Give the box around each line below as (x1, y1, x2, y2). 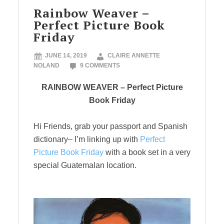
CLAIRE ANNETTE (107, 52, 160, 59)
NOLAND (33, 62, 59, 69)
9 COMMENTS (80, 62, 120, 69)
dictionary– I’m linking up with (33, 135, 140, 143)
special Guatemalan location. (33, 161, 136, 169)
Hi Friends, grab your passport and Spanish (33, 122, 187, 130)
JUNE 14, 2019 (45, 52, 87, 59)
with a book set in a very (105, 148, 190, 156)
